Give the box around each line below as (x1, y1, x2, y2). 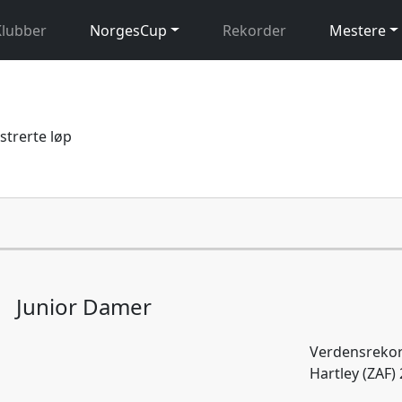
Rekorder (222, 20, 286, 40)
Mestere (328, 20, 386, 40)
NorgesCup (90, 20, 168, 40)
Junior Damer (15, 291, 152, 321)
